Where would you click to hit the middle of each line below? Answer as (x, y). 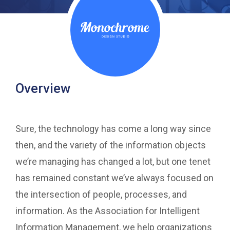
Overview (43, 89)
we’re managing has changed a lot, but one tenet (113, 162)
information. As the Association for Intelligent (108, 211)
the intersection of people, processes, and (101, 195)
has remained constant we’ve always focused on (114, 178)
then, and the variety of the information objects (111, 145)
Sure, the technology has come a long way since (113, 129)
